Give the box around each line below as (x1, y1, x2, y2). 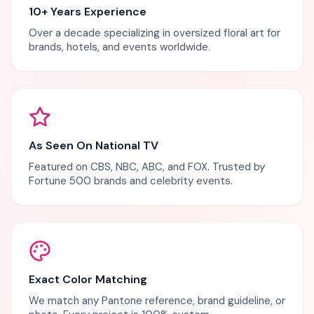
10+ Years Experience (29, 4, 146, 19)
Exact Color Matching (29, 272, 147, 287)
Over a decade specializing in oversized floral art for (29, 26, 280, 40)
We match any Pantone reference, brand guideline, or (29, 294, 285, 308)
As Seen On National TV (29, 138, 158, 153)
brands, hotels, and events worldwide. (29, 40, 210, 54)
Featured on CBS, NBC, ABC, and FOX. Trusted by (29, 160, 265, 174)
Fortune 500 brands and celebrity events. (29, 174, 233, 188)
